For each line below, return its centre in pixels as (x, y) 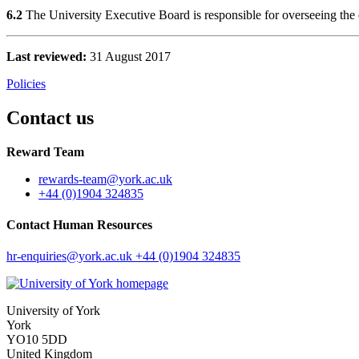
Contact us (50, 117)
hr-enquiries (36, 256)
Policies (26, 83)
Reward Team (45, 151)
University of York (53, 311)
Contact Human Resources (79, 224)
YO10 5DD (37, 340)
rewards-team (73, 179)
